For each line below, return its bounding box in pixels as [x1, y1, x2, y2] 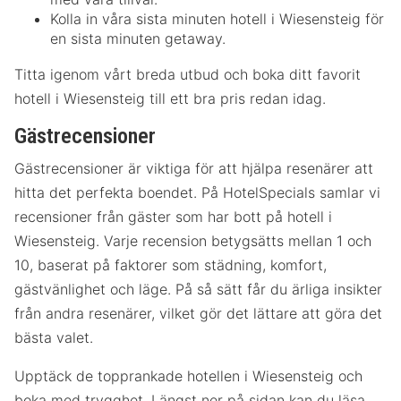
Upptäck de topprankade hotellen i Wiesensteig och [14, 367, 363, 386]
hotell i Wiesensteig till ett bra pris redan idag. [14, 89, 326, 107]
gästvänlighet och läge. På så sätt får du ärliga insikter [14, 280, 382, 299]
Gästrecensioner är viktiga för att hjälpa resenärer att [14, 159, 373, 178]
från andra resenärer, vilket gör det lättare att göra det [14, 304, 382, 323]
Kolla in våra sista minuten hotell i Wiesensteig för [50, 9, 384, 28]
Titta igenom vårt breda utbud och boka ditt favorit [14, 64, 361, 83]
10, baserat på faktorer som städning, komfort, [14, 256, 327, 275]
